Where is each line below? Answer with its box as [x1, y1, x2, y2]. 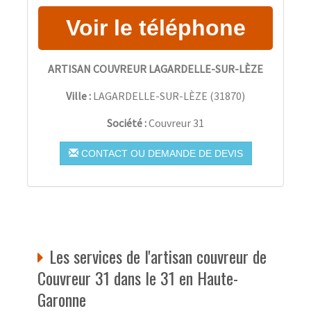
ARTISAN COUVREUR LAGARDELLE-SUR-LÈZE [48, 61, 263, 76]
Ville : [66, 88, 91, 103]
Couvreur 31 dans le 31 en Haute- [37, 264, 238, 290]
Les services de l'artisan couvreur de [49, 243, 267, 269]
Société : [107, 115, 149, 130]
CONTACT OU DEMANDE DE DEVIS [78, 147, 243, 159]
